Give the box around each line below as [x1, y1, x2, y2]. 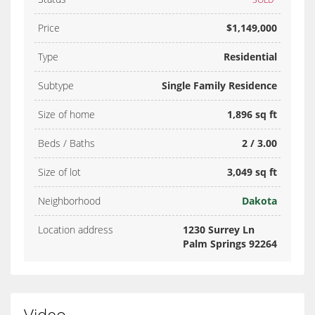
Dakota [242, 193, 277, 207]
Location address [38, 222, 113, 236]
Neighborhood [38, 193, 101, 207]
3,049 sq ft [227, 165, 277, 179]
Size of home [38, 107, 95, 121]
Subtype [38, 78, 74, 92]
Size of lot [38, 165, 81, 179]
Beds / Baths [38, 136, 95, 150]
